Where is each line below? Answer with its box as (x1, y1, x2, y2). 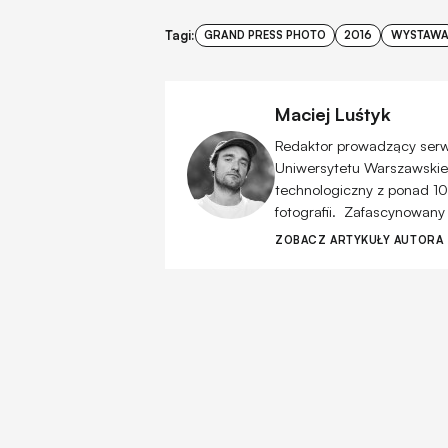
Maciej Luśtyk (275, 102, 392, 126)
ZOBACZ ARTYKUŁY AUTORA (275, 232, 444, 247)
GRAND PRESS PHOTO (204, 27, 327, 42)
